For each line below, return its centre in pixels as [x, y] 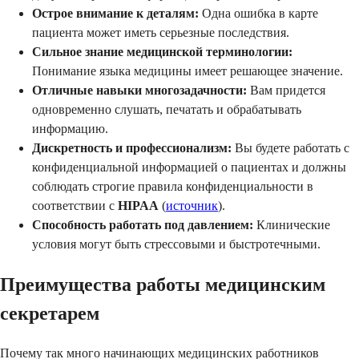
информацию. [70, 129]
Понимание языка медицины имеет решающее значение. [188, 71]
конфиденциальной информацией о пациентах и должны [189, 167]
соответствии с [75, 206]
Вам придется [286, 91]
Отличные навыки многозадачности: [139, 91]
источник [192, 206]
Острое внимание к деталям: [115, 14]
